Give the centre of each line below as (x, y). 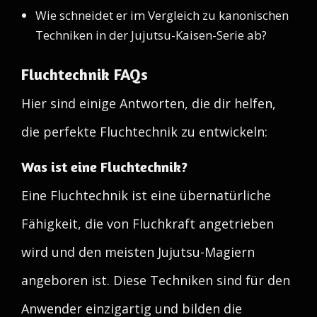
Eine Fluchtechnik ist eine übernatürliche (146, 195)
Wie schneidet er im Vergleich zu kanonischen (162, 15)
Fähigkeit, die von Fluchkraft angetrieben (148, 224)
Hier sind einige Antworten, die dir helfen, (149, 103)
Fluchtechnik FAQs (85, 74)
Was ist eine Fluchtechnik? (104, 167)
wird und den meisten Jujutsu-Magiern (138, 252)
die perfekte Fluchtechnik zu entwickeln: (144, 132)
